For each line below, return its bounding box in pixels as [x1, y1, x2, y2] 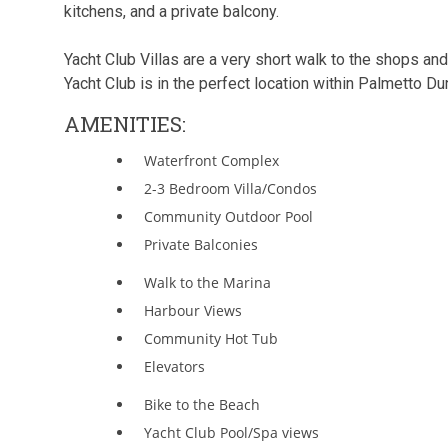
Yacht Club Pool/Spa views [144, 423, 320, 443]
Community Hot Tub [144, 329, 279, 349]
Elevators [144, 357, 206, 377]
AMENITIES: [64, 110, 186, 139]
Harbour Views [144, 301, 243, 321]
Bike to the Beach [144, 395, 261, 415]
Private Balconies [144, 235, 259, 255]
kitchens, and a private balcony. [64, 2, 283, 22]
